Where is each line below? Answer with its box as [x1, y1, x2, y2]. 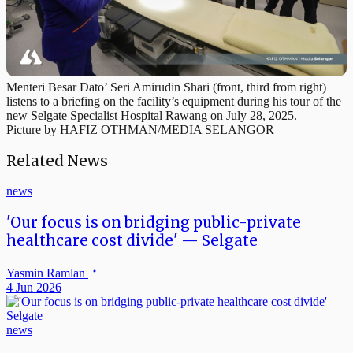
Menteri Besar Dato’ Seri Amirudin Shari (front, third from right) [6, 80, 326, 94]
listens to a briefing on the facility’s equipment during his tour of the [6, 94, 341, 108]
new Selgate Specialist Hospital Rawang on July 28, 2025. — [6, 108, 313, 122]
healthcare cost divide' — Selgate [6, 231, 258, 250]
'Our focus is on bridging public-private [6, 213, 301, 232]
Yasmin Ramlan [6, 266, 88, 280]
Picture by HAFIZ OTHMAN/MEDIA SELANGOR [6, 122, 274, 136]
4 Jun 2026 [6, 280, 61, 294]
